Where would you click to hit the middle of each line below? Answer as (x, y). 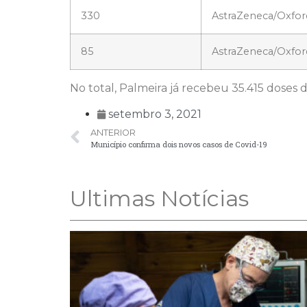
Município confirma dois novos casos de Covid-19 (179, 144)
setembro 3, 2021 (155, 114)
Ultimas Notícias (159, 198)
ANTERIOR (113, 133)
